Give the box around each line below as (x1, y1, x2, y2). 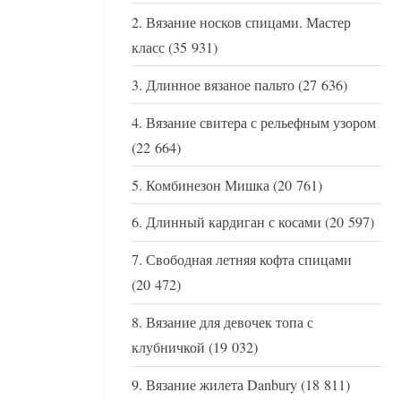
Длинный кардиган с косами (146, 212, 321, 233)
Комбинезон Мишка (146, 175, 269, 195)
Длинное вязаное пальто (146, 74, 294, 95)
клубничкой (132, 337, 205, 358)
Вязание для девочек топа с (146, 312, 313, 333)
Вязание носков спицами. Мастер (146, 12, 351, 32)
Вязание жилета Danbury (146, 375, 297, 396)
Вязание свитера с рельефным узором (146, 112, 376, 132)
